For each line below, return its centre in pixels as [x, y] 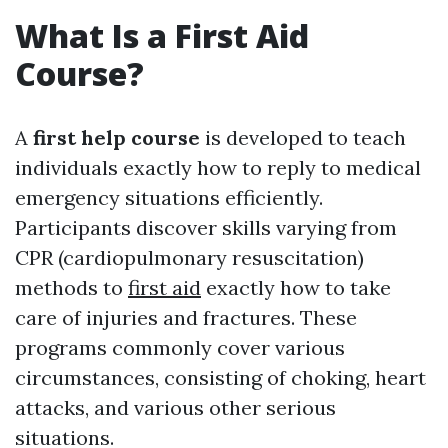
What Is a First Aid [162, 35]
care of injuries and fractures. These [186, 317]
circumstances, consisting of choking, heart [220, 377]
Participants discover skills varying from [206, 227]
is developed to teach [303, 137]
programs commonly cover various [180, 347]
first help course [116, 137]
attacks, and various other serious [175, 407]
